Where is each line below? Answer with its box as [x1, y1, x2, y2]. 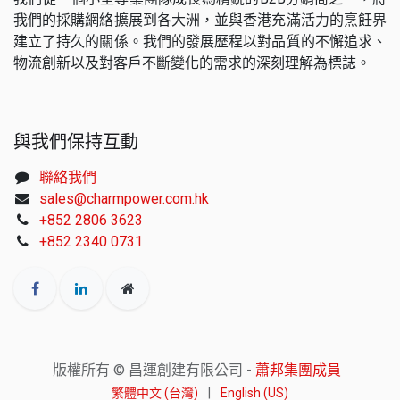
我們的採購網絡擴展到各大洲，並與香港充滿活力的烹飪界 [13, 11, 387, 29]
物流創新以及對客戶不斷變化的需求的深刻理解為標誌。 [13, 54, 371, 71]
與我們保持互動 [13, 129, 138, 154]
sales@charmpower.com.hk [38, 189, 209, 207]
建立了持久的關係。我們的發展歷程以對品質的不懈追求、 [13, 32, 387, 50]
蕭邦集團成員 [254, 362, 341, 379]
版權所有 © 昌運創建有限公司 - [52, 362, 255, 379]
